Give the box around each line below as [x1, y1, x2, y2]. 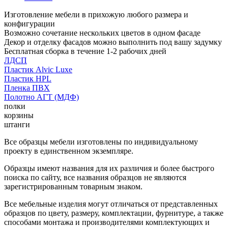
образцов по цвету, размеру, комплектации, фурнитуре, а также [4, 208, 223, 217]
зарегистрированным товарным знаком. [4, 182, 142, 191]
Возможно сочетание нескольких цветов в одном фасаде [4, 28, 201, 37]
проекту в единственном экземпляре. [4, 146, 133, 155]
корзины [4, 110, 34, 120]
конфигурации [4, 19, 55, 28]
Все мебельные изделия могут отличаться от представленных [4, 199, 218, 208]
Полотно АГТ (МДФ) [4, 92, 79, 101]
